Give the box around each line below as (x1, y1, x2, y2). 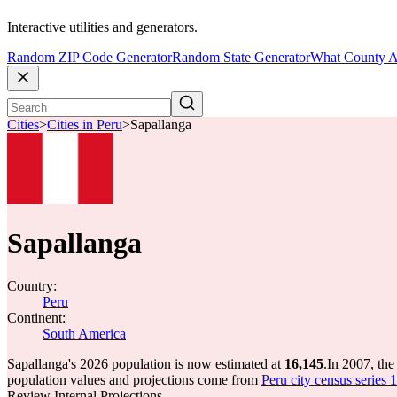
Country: (7, 278, 57, 293)
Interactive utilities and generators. (7, 19, 198, 35)
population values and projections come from (7, 372, 261, 387)
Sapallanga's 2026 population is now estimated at (7, 356, 284, 371)
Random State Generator (172, 50, 310, 66)
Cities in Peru (47, 117, 122, 133)
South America (43, 326, 126, 341)
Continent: (7, 310, 66, 325)
